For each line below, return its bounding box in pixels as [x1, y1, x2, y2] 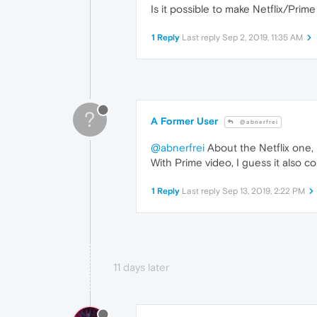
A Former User [151, 115, 218, 127]
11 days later [113, 261, 169, 274]
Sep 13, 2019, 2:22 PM [222, 186, 305, 197]
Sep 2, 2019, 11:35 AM [222, 33, 303, 42]
